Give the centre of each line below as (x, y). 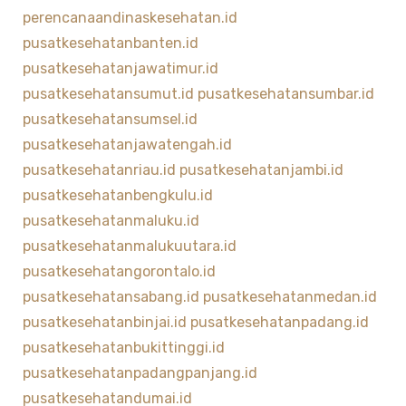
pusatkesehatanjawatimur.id (120, 68)
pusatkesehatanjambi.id (261, 169)
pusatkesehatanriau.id (99, 169)
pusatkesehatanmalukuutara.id (129, 246)
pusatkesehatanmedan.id (290, 296)
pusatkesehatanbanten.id (110, 43)
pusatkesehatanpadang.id (279, 322)
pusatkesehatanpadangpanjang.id (140, 372)
